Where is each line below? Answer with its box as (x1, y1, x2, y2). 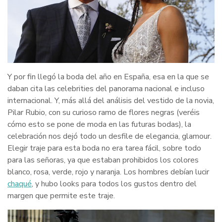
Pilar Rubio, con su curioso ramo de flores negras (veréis (7, 107, 200, 118)
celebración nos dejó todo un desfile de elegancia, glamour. (7, 131, 212, 142)
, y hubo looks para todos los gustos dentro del (32, 178, 197, 190)
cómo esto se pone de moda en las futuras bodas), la (7, 119, 191, 130)
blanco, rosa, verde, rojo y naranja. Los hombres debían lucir (7, 166, 209, 178)
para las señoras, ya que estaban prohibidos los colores (7, 155, 199, 166)
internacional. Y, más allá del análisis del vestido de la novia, (7, 95, 214, 107)
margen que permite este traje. (7, 190, 115, 202)
